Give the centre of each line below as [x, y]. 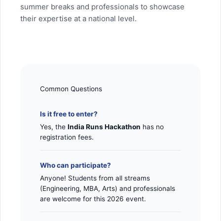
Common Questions [71, 89]
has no [152, 127]
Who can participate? [75, 165]
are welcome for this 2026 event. [93, 199]
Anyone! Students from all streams [95, 178]
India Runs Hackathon [104, 127]
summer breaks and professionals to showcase [102, 6]
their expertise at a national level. [78, 18]
